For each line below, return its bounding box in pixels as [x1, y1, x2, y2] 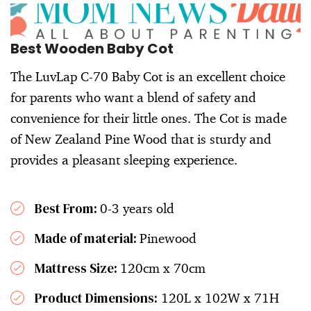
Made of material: [35, 229, 140, 248]
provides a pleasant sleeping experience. [10, 151, 237, 169]
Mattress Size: [35, 259, 120, 278]
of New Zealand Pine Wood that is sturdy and [10, 131, 271, 148]
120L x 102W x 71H [158, 289, 279, 307]
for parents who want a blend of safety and [10, 89, 256, 106]
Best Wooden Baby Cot [10, 39, 174, 59]
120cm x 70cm [120, 260, 205, 277]
